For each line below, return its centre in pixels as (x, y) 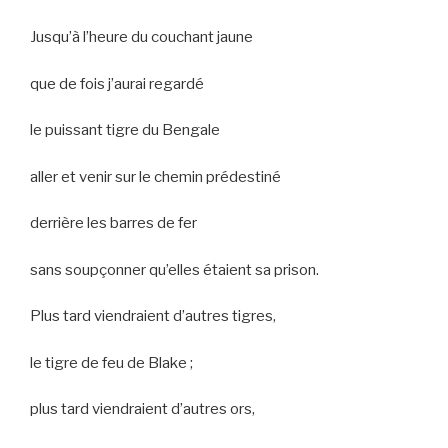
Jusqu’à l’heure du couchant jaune (141, 37)
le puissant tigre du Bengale (125, 130)
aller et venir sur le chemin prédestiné (155, 176)
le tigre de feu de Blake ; (111, 362)
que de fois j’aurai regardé (117, 83)
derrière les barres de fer (113, 223)
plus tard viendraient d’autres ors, (142, 409)
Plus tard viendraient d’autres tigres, (153, 316)
